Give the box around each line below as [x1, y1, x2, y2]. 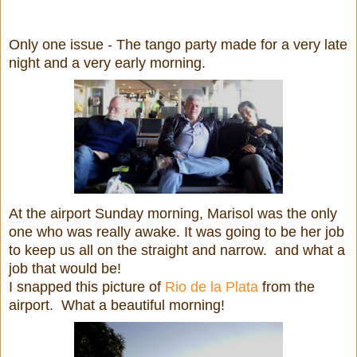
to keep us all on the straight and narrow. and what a [9, 241, 345, 258]
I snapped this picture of [9, 278, 165, 295]
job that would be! [9, 260, 125, 277]
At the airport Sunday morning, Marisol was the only [9, 205, 337, 222]
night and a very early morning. [9, 54, 206, 71]
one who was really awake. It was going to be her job [9, 223, 344, 240]
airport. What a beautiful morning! [9, 296, 225, 313]
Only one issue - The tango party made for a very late [9, 36, 347, 53]
